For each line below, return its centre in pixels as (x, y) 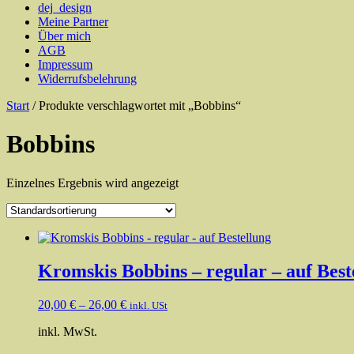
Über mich (64, 36)
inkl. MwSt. (68, 331)
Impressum (65, 64)
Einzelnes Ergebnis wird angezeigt (92, 183)
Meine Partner (73, 22)
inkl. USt (149, 305)
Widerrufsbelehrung (87, 79)
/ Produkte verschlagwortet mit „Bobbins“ (135, 105)
